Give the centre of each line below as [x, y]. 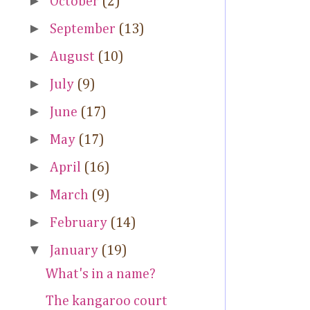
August [74, 57]
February [80, 223]
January [75, 251]
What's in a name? [101, 274]
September [84, 29]
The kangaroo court [107, 301]
